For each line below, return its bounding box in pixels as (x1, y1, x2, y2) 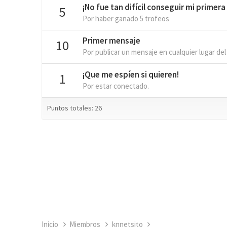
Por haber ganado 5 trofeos (83, 14, 169, 24)
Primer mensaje (83, 35, 140, 47)
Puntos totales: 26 (47, 103, 102, 112)
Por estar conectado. (83, 81, 149, 91)
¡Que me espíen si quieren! (83, 68, 179, 80)
